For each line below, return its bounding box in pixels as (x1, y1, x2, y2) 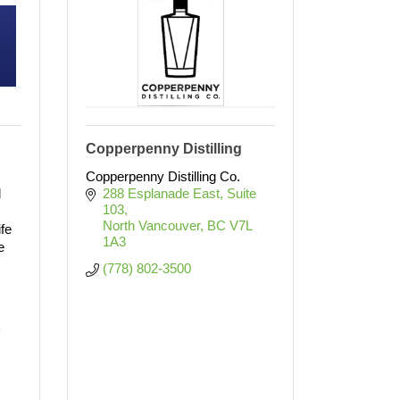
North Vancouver (102, 218, 200, 233)
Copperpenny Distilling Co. (86, 169, 240, 184)
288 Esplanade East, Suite (102, 186, 256, 201)
